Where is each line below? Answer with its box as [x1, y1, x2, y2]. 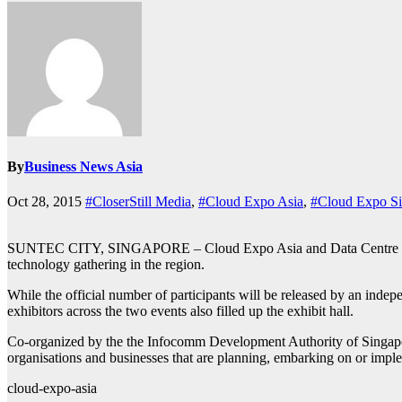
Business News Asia [24, 159, 143, 175]
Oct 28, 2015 [7, 194, 85, 210]
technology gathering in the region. [7, 257, 205, 273]
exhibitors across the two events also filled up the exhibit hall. [7, 303, 354, 319]
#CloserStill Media [85, 194, 191, 210]
